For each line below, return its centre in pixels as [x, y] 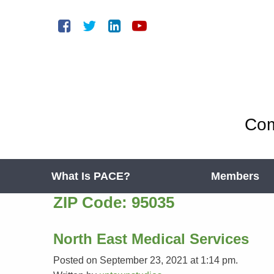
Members [235, 176]
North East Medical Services [151, 239]
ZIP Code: [92, 202]
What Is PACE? [91, 176]
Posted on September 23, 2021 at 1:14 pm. [146, 260]
